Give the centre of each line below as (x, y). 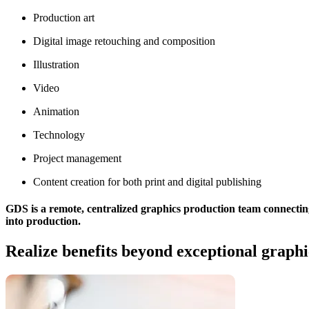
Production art (64, 17)
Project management (77, 158)
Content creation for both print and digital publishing (147, 181)
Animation (56, 111)
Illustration (56, 64)
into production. (43, 221)
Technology (59, 134)
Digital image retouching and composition (124, 41)
